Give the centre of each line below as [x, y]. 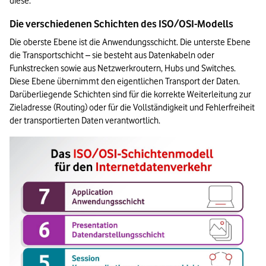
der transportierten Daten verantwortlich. [85, 121]
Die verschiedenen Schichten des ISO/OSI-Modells [121, 24]
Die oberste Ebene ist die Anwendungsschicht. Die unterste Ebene [130, 42]
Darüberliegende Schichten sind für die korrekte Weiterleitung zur [130, 95]
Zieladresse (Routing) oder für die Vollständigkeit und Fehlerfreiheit [132, 108]
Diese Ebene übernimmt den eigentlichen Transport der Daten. [125, 82]
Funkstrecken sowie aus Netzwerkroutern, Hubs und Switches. [123, 69]
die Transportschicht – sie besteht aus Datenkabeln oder [112, 56]
